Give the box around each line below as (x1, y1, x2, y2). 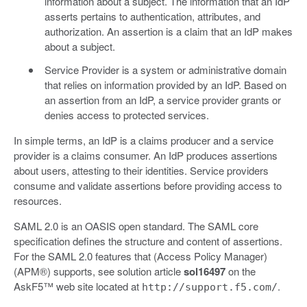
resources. (14, 193, 62, 208)
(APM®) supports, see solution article (14, 264, 184, 279)
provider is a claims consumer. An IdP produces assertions (14, 148, 278, 163)
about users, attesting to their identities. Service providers (14, 163, 269, 178)
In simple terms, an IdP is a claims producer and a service (14, 133, 273, 148)
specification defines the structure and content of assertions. (14, 234, 282, 249)
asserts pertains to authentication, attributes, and (44, 9, 260, 24)
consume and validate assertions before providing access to (14, 178, 282, 193)
